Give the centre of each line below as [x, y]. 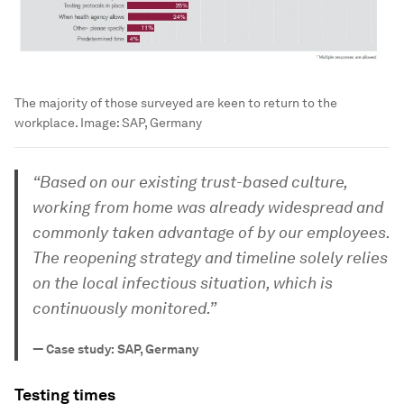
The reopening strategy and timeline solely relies [210, 258]
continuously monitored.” [124, 308]
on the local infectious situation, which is [183, 283]
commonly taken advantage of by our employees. [211, 233]
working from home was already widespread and [208, 207]
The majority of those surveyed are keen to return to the [176, 103]
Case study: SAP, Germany [122, 349]
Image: [100, 123]
